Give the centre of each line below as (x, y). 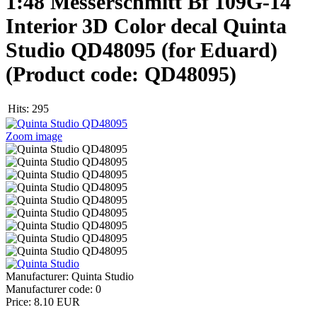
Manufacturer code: (51, 289)
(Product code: (75, 74)
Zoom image (34, 137)
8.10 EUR (57, 302)
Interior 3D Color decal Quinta (146, 25)
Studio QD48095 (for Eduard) (142, 50)
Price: (20, 302)
